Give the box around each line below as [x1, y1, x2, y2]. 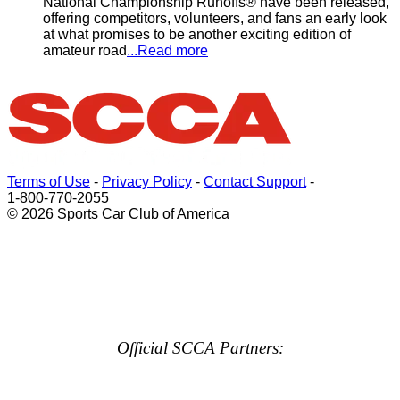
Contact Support [204, 174, 306, 189]
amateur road [43, 43, 127, 58]
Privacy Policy [102, 174, 192, 189]
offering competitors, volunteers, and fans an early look [43, 11, 387, 26]
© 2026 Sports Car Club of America [7, 206, 229, 221]
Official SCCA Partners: [116, 338, 284, 357]
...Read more [127, 43, 208, 58]
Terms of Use [7, 174, 90, 189]
